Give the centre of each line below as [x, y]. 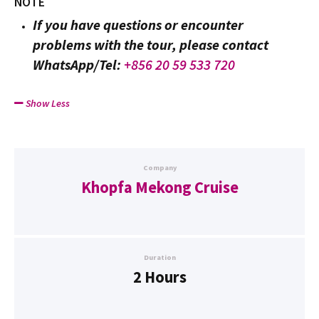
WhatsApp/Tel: [79, 64]
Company [159, 168]
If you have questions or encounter [138, 24]
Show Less [47, 104]
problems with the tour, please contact [151, 44]
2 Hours [159, 277]
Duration [159, 258]
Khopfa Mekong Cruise [159, 188]
